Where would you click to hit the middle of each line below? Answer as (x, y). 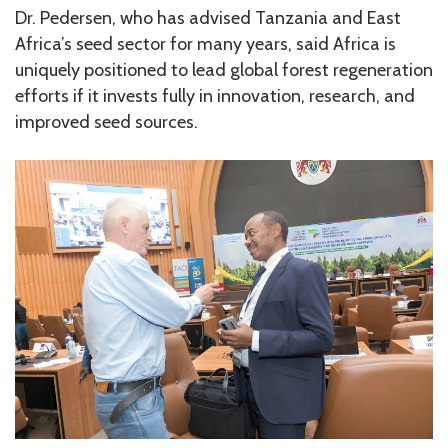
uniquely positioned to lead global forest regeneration (224, 69)
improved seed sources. (106, 121)
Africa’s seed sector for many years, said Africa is (205, 43)
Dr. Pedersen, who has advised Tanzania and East (208, 17)
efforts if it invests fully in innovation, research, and (215, 95)
